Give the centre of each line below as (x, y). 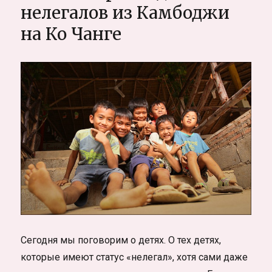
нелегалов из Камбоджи (125, 12)
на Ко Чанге (71, 34)
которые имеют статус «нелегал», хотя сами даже (134, 257)
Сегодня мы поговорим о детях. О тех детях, (121, 240)
